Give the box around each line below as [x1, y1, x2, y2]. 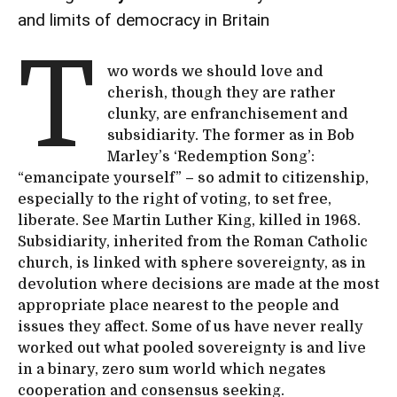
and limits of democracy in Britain [18, 9, 269, 30]
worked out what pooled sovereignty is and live [18, 339, 366, 356]
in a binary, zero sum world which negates [18, 361, 326, 378]
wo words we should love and [107, 63, 324, 80]
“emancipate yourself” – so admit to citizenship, [18, 169, 369, 186]
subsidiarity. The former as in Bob [107, 127, 355, 144]
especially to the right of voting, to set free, [18, 191, 331, 207]
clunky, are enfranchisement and [107, 105, 349, 122]
